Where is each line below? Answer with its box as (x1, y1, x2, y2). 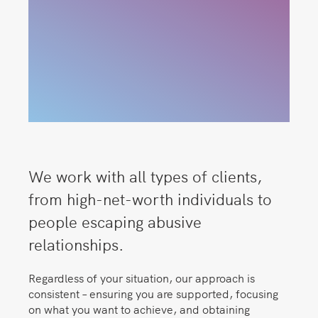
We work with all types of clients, (28, 164, 262, 187)
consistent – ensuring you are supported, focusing (28, 285, 278, 301)
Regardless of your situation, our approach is (28, 269, 255, 285)
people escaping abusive (28, 209, 202, 232)
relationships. (28, 232, 124, 255)
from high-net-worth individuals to (28, 187, 272, 209)
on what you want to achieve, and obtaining (28, 300, 250, 317)
